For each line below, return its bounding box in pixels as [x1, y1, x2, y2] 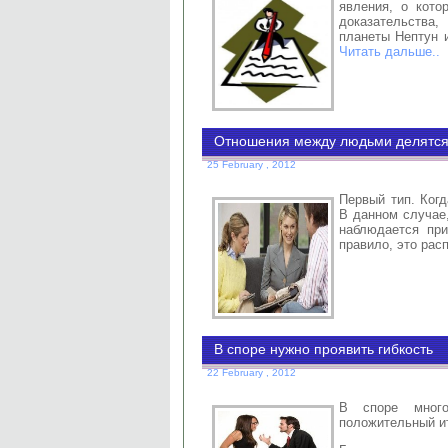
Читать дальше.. [339, 44, 440, 59]
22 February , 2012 [207, 367, 296, 378]
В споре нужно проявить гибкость [214, 341, 433, 357]
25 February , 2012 [207, 159, 296, 170]
